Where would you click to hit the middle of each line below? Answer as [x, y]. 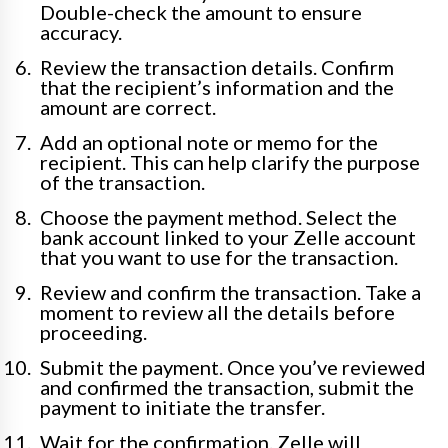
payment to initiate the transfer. [182, 407]
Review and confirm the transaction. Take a [230, 292]
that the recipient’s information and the [217, 87]
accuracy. [81, 32]
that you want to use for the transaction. [219, 257]
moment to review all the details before [217, 312]
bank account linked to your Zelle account [228, 237]
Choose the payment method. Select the [218, 217]
